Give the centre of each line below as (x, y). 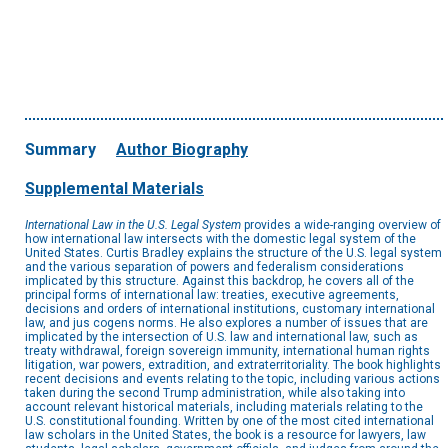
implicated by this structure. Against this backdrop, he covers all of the (219, 281)
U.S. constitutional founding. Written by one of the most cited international (229, 421)
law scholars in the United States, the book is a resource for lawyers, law (225, 435)
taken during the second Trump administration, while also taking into (215, 393)
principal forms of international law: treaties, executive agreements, (212, 295)
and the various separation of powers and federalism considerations (214, 267)
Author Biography (182, 150)
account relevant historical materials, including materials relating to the (224, 407)
